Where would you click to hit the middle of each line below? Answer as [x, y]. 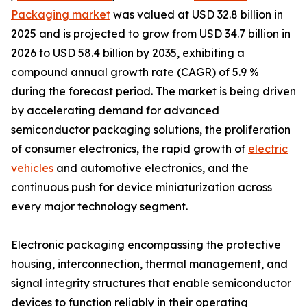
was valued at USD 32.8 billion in [197, 15]
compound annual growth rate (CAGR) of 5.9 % [135, 72]
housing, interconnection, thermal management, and [149, 264]
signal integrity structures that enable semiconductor [151, 283]
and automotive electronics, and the [151, 168]
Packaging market [61, 15]
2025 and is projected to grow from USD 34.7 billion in [151, 34]
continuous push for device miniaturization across [142, 187]
